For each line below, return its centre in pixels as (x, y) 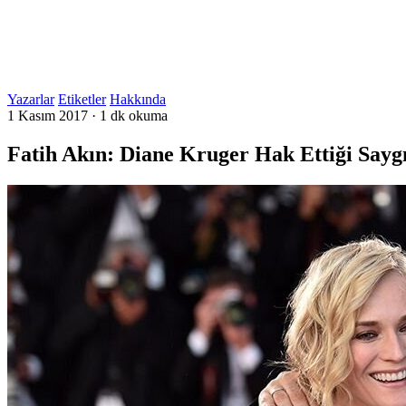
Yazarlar (31, 99)
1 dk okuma (134, 116)
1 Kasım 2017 (48, 116)
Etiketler (82, 99)
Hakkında (138, 99)
